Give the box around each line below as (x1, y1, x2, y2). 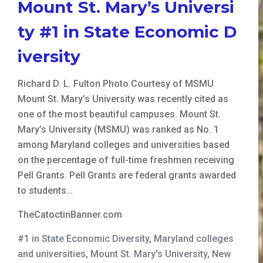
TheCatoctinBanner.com (18, 208, 122, 220)
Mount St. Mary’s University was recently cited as (18, 93, 228, 104)
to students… (18, 184, 73, 196)
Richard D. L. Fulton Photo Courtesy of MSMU (18, 77, 214, 89)
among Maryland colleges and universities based (18, 139, 230, 150)
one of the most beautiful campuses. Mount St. (18, 108, 221, 120)
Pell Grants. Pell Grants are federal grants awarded (18, 169, 236, 181)
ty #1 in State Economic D (18, 21, 237, 42)
